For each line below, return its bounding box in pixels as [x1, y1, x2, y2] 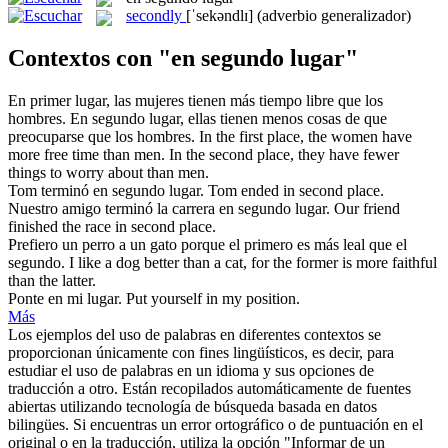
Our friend [334, 200, 400, 218]
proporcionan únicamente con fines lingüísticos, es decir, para [8, 344, 394, 362]
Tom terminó [8, 182, 93, 200]
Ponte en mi [8, 290, 87, 308]
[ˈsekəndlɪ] [186, 7, 253, 25]
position [246, 290, 296, 308]
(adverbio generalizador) [257, 7, 411, 25]
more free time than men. [8, 146, 169, 164]
